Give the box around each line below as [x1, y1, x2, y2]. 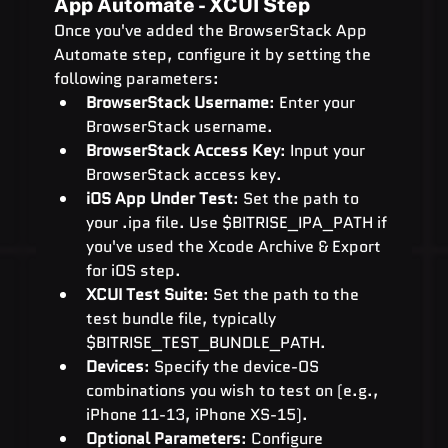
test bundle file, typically [85, 306, 280, 330]
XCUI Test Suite [85, 282, 203, 306]
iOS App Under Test [85, 186, 233, 210]
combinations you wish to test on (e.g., [85, 378, 383, 402]
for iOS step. [85, 258, 181, 282]
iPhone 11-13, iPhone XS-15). [85, 402, 308, 426]
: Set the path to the [202, 282, 363, 306]
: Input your [279, 138, 369, 162]
